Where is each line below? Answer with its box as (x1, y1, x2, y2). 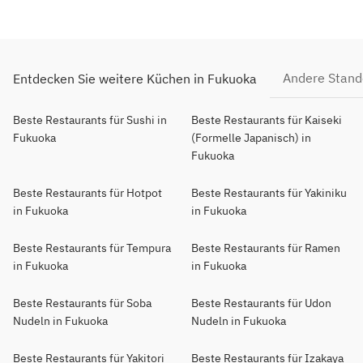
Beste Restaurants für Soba (13, 296, 152, 310)
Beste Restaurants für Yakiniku (191, 186, 347, 200)
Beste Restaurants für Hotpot (13, 186, 162, 200)
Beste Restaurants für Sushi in (13, 113, 167, 127)
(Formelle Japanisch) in (191, 130, 311, 145)
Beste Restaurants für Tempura (13, 241, 171, 255)
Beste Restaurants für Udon (191, 296, 331, 310)
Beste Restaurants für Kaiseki (191, 113, 342, 127)
